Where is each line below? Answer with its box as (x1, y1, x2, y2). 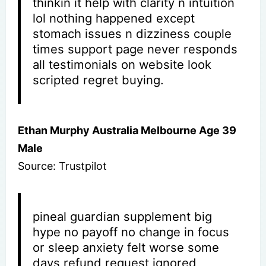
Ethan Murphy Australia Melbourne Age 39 (18, 123, 236, 137)
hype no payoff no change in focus (33, 224, 230, 239)
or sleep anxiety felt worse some (33, 239, 220, 255)
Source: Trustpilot (18, 159, 107, 172)
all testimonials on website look (33, 56, 212, 72)
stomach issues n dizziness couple (33, 26, 232, 41)
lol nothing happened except (33, 10, 195, 26)
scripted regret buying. (33, 72, 164, 87)
